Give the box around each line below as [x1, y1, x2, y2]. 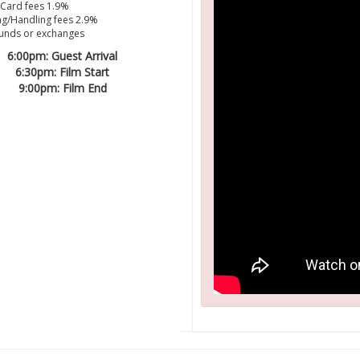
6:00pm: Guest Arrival [7, 48, 118, 63]
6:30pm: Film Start [15, 64, 110, 80]
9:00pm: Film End [18, 80, 107, 96]
